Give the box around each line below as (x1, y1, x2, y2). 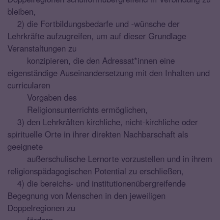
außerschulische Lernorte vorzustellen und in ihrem (7, 152, 212, 165)
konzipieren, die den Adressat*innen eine (7, 54, 175, 66)
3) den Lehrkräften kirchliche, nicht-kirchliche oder (7, 115, 198, 128)
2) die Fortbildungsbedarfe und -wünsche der (7, 17, 180, 29)
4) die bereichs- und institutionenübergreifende (7, 177, 186, 189)
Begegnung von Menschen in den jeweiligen (7, 189, 165, 201)
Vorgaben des (7, 91, 77, 103)
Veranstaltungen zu (7, 42, 79, 54)
